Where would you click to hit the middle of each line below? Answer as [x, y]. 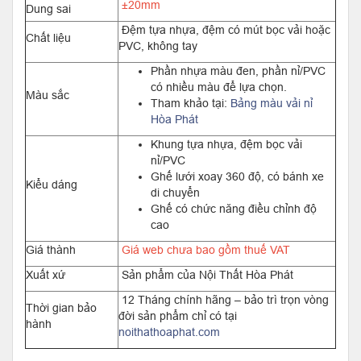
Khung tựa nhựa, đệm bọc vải [226, 144]
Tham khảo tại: [191, 103]
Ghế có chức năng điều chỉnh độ [234, 209]
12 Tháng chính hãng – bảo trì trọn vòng [224, 300]
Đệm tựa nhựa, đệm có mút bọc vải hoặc [224, 30]
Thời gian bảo [61, 308]
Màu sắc [48, 95]
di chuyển [175, 193]
